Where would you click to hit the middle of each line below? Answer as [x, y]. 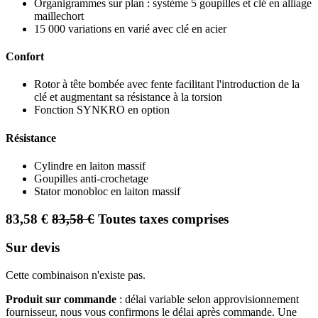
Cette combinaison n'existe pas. [76, 275]
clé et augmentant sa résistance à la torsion [128, 97]
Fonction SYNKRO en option [102, 110]
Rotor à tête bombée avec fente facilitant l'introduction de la [167, 84]
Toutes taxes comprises [163, 219]
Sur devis [33, 248]
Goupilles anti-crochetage [91, 178]
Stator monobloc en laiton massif [107, 191]
